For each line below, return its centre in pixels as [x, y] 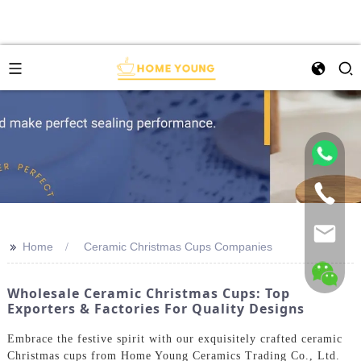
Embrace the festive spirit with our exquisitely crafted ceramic [174, 338]
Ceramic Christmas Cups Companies [178, 247]
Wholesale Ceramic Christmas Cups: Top [148, 293]
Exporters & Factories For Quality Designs [156, 309]
